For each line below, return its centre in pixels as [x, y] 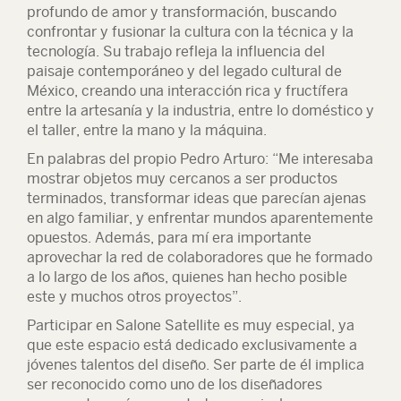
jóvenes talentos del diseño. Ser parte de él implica [196, 365]
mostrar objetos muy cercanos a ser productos [182, 179]
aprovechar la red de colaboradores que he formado [200, 257]
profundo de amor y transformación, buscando [182, 12]
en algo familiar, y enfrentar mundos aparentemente [200, 218]
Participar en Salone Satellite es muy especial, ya [191, 325]
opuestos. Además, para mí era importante [169, 238]
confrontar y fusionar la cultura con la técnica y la [190, 32]
